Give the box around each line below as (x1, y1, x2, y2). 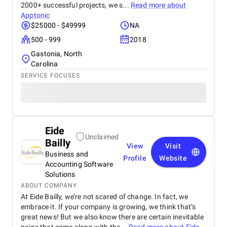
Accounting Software (45, 160, 113, 168)
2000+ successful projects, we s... (21, 1, 131, 9)
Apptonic (21, 11, 50, 19)
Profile (123, 154, 147, 162)
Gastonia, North (31, 50, 83, 58)
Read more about (130, 1, 186, 9)
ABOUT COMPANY (21, 182, 77, 189)
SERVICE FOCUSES (21, 72, 80, 79)
